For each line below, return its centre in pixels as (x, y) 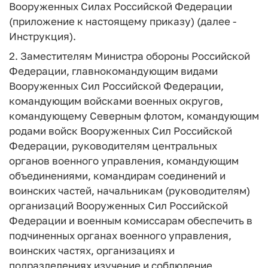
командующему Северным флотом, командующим (134, 115)
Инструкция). (42, 36)
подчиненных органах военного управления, (120, 235)
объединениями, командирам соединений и (117, 175)
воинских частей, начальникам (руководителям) (130, 190)
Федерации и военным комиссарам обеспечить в (131, 220)
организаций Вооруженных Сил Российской (118, 205)
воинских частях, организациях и (92, 250)
